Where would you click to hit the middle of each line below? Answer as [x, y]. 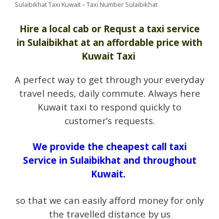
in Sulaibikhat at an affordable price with [109, 42]
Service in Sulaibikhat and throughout [109, 160]
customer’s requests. [109, 120]
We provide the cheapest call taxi [109, 147]
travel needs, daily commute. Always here [109, 93]
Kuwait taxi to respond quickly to [109, 107]
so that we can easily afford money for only [109, 200]
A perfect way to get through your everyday [109, 79]
